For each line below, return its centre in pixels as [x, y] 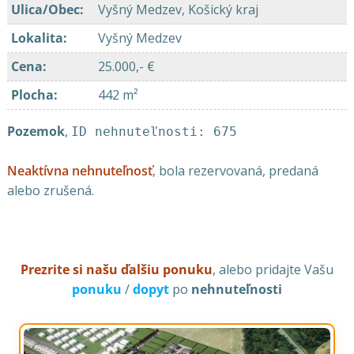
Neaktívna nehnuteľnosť [79, 171]
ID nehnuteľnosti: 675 [154, 132]
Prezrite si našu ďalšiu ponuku [117, 269]
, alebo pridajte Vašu [273, 269]
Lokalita [37, 38]
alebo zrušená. [50, 190]
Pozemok [36, 131]
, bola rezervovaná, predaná [235, 171]
